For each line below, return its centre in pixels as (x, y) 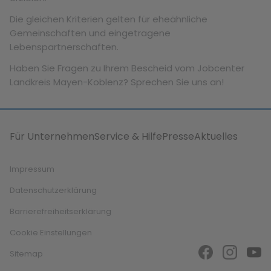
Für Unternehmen (52, 136)
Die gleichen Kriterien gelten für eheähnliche (109, 19)
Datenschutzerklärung (53, 190)
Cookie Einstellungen (51, 233)
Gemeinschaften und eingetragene (90, 33)
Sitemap (26, 254)
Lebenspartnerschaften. (64, 47)
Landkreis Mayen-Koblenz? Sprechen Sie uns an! (117, 82)
